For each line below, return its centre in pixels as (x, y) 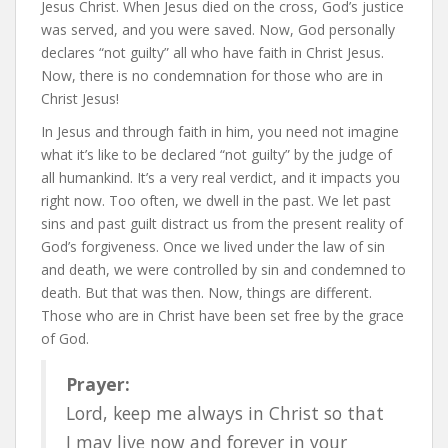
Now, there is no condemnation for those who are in (212, 75)
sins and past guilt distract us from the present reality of (222, 223)
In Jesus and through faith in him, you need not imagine (220, 131)
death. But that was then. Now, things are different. (206, 292)
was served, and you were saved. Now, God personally (218, 29)
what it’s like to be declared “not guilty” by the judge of (216, 154)
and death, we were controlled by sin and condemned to (223, 269)
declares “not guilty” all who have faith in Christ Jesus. (212, 52)
